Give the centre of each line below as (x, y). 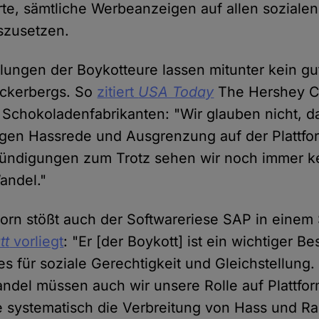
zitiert (118, 92)
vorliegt (37, 242)
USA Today (176, 92)
